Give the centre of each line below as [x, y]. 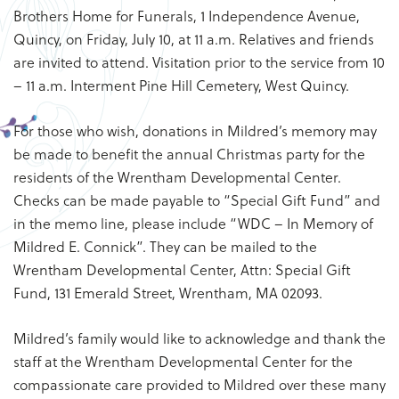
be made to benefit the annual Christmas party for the [189, 154]
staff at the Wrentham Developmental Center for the [183, 361]
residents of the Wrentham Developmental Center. [177, 177]
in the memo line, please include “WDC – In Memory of [193, 223]
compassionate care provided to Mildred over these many [199, 384]
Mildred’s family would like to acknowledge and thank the [199, 338]
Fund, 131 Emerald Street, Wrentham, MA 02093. [168, 293]
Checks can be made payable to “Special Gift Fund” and [197, 200]
